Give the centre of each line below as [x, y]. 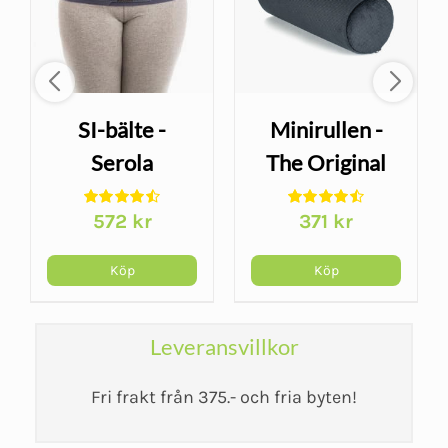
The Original [326, 162]
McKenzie [326, 195]
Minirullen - [326, 129]
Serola [122, 162]
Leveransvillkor [224, 346]
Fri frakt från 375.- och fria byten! [224, 396]
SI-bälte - [122, 129]
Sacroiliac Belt [122, 195]
